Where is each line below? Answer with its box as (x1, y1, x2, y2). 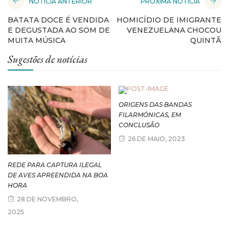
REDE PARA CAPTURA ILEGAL (8, 161, 102, 169)
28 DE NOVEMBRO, (17, 195, 78, 203)
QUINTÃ (190, 36, 221, 45)
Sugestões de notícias (8, 53, 87, 66)
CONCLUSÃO (118, 121, 159, 129)
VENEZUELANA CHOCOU (127, 26, 221, 35)
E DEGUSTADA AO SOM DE (8, 26, 110, 35)
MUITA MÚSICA (8, 36, 65, 45)
